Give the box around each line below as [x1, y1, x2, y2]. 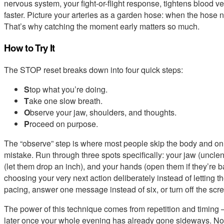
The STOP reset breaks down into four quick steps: [4, 64, 183, 76]
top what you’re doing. [29, 83, 107, 95]
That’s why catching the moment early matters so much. [4, 20, 199, 32]
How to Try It [4, 41, 55, 55]
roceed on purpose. [29, 118, 98, 130]
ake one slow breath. [29, 95, 102, 107]
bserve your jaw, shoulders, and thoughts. [30, 106, 176, 118]
